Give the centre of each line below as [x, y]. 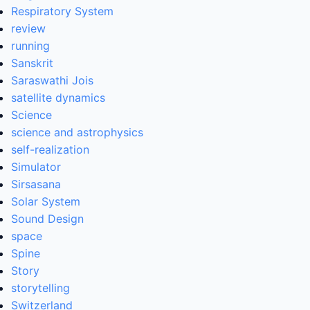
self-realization [50, 150]
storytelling [40, 288]
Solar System [46, 202]
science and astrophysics [77, 133]
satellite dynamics [58, 98]
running [30, 46]
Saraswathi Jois [52, 81]
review [28, 29]
